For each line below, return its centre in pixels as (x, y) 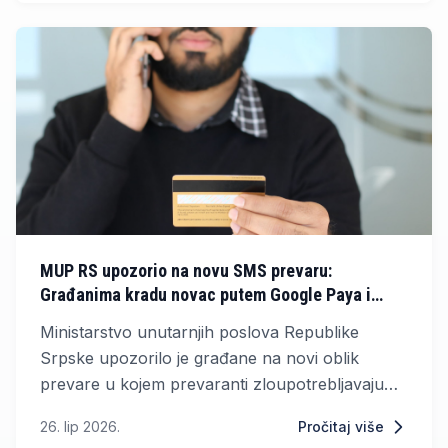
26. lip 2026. (80, 427)
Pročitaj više (341, 427)
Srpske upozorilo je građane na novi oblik (199, 358)
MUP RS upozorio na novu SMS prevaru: (186, 271)
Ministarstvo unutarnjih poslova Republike (199, 332)
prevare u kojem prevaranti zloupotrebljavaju (212, 384)
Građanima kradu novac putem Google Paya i (205, 295)
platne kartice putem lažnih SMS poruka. (196, 410)
